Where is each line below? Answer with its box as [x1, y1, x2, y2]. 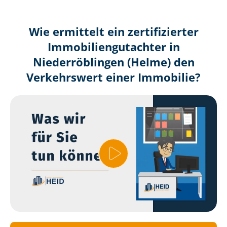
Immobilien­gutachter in [47, 40, 180, 55]
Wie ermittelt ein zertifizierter [28, 24, 199, 40]
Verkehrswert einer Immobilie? [26, 70, 201, 85]
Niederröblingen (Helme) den [32, 55, 195, 70]
